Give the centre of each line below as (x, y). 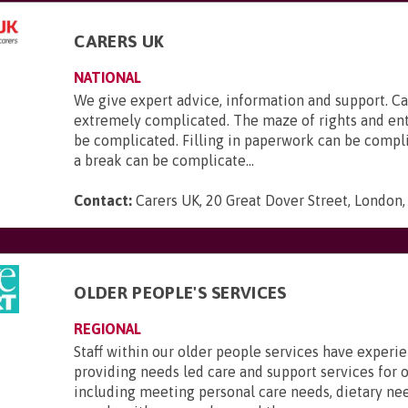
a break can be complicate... (164, 160)
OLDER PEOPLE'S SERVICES (180, 292)
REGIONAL (108, 329)
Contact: (103, 200)
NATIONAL (108, 77)
